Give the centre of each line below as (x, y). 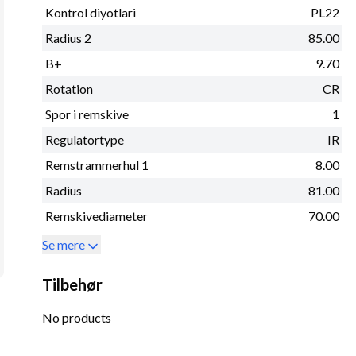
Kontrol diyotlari (91, 13)
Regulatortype (85, 140)
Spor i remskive (87, 114)
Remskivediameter (97, 216)
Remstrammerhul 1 (97, 165)
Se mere (64, 245)
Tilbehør (73, 285)
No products (77, 318)
